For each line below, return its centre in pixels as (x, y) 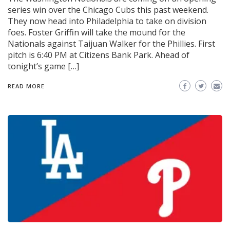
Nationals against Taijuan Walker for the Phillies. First (111, 44)
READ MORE (26, 86)
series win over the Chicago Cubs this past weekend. (108, 10)
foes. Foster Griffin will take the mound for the (97, 33)
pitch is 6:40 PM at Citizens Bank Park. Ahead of (99, 55)
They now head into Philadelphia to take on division (107, 21)
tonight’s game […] (43, 66)
